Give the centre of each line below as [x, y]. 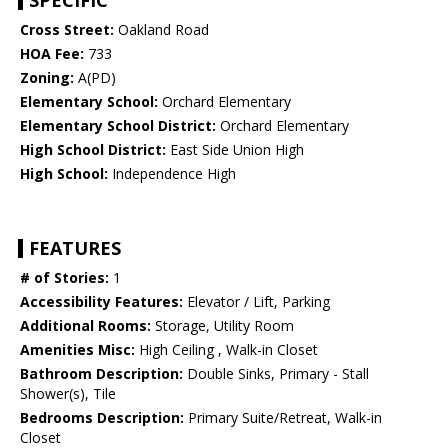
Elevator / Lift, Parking [256, 302]
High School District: [93, 150]
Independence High [172, 174]
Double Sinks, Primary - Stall [276, 374]
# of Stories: [64, 278]
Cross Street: [67, 30]
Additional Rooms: [85, 326]
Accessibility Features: [101, 302]
